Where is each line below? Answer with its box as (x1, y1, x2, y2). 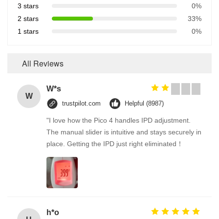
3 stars (18, 1, 39, 10)
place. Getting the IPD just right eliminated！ (46, 139, 183, 148)
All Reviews (22, 57, 64, 69)
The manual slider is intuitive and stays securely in (46, 128, 201, 136)
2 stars (18, 14, 39, 22)
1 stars (18, 27, 39, 35)
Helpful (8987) (125, 99, 164, 107)
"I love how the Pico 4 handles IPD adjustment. (46, 116, 191, 124)
